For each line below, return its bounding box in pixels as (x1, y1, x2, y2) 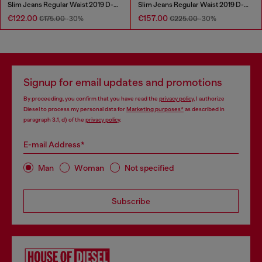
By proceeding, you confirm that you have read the (23, 95, 159, 102)
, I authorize (194, 95, 225, 102)
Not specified (125, 163, 174, 173)
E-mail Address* (23, 140, 85, 150)
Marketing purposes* (126, 106, 184, 113)
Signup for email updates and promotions (23, 77, 222, 89)
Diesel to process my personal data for (23, 106, 126, 113)
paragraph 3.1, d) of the (23, 116, 85, 123)
